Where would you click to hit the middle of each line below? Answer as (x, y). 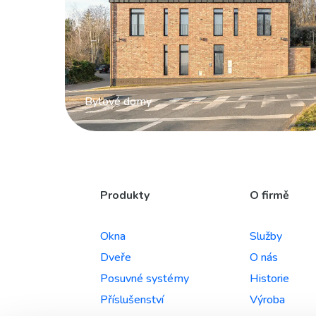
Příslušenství (132, 300)
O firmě (269, 196)
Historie (269, 279)
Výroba (267, 300)
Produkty (125, 196)
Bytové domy (118, 102)
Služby (266, 237)
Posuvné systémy (145, 279)
